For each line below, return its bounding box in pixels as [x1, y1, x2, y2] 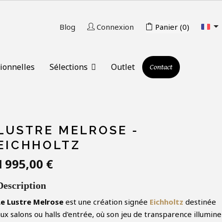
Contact [149, 62, 172, 72]
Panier [155, 21, 178, 32]
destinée [183, 197, 216, 207]
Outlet [111, 61, 135, 72]
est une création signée [63, 197, 150, 207]
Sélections [49, 61, 90, 72]
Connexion [97, 21, 134, 32]
